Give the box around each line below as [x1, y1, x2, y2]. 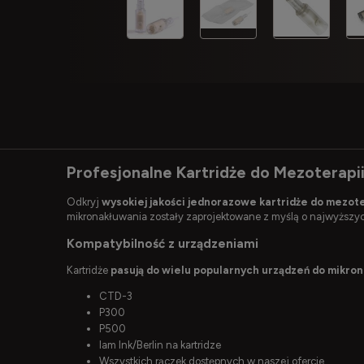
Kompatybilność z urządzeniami [67, 236, 258, 252]
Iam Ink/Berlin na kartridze [99, 339, 221, 352]
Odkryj [67, 195, 102, 208]
